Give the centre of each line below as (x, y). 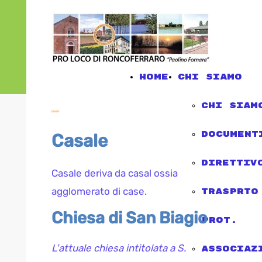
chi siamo (210, 77)
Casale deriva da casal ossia (115, 173)
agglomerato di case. (99, 191)
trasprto (230, 192)
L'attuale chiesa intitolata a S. (119, 248)
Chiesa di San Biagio (130, 218)
